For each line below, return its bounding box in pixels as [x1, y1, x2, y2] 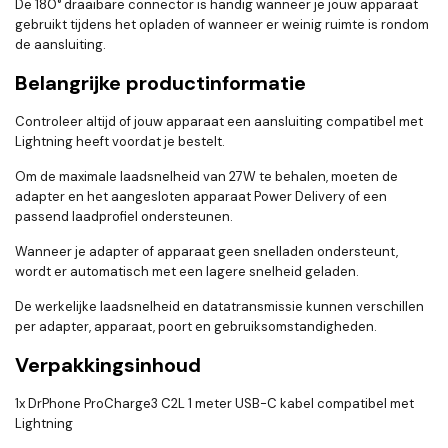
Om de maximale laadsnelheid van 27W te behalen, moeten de [15, 168, 398, 186]
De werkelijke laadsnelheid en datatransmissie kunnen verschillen [15, 298, 424, 316]
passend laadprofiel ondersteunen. [15, 208, 233, 226]
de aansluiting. [15, 36, 106, 54]
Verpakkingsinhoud [15, 352, 201, 379]
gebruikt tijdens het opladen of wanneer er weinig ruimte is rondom [15, 16, 429, 34]
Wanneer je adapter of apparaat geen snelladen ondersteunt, [15, 243, 398, 261]
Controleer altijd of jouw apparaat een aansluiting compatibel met [15, 113, 423, 131]
